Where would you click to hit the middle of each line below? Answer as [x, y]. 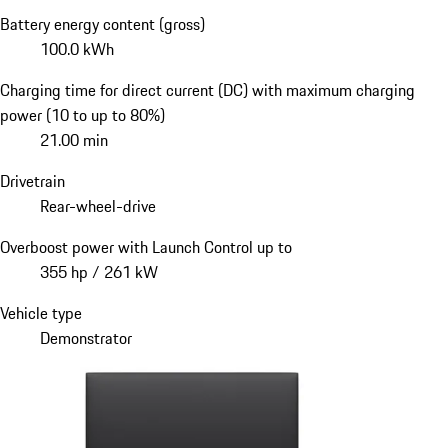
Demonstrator [86, 337]
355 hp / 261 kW [99, 271]
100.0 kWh [77, 48]
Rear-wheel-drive [98, 205]
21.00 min [74, 139]
